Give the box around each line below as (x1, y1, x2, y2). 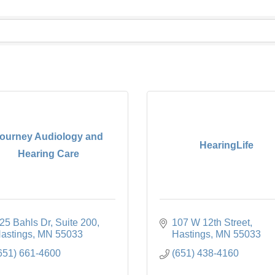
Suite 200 (55, 217, 97, 228)
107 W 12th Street (172, 217, 250, 228)
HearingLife (199, 139, 254, 150)
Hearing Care (18, 148, 79, 159)
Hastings (172, 229, 211, 240)
